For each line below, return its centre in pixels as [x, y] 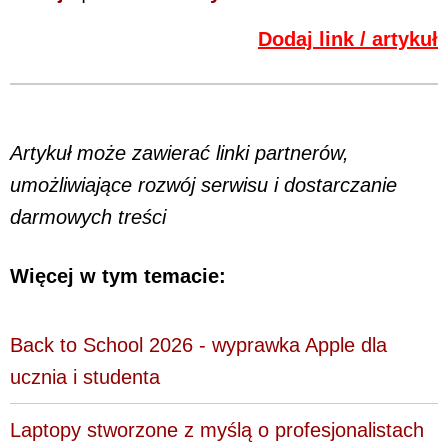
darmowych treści [88, 217]
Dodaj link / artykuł [348, 39]
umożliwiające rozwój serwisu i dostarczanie [203, 185]
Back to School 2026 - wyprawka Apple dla [198, 344]
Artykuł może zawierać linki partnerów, [179, 153]
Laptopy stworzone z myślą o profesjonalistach [217, 429]
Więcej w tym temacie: [118, 275]
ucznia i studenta [85, 376]
